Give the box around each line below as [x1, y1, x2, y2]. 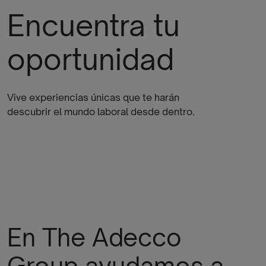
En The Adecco [7, 223, 182, 252]
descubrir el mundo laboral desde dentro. [7, 106, 195, 118]
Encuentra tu [7, 8, 180, 43]
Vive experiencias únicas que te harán [7, 91, 179, 103]
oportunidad [7, 42, 174, 77]
